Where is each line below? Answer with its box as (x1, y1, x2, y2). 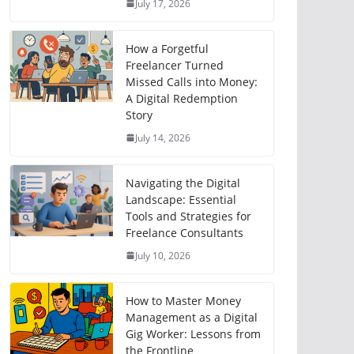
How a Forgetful (126, 40, 209, 56)
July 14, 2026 (135, 130, 190, 145)
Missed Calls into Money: (126, 73, 258, 89)
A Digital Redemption (126, 90, 238, 106)
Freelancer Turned (126, 57, 224, 73)
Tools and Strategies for (126, 208, 251, 224)
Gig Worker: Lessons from (126, 326, 261, 341)
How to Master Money (126, 292, 241, 308)
